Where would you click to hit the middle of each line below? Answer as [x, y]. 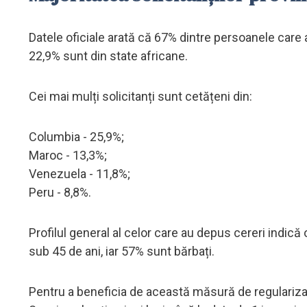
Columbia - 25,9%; [76, 136]
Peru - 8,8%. [60, 192]
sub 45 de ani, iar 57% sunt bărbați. [122, 251]
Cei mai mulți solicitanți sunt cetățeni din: [140, 96]
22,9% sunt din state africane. [108, 56]
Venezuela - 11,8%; [79, 173]
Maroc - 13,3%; [68, 155]
